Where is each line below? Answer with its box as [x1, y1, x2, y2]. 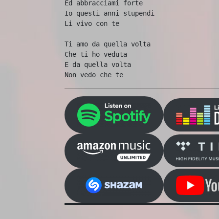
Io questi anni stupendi [65, 9, 154, 17]
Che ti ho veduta [65, 50, 127, 58]
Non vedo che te [65, 71, 123, 79]
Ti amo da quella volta [65, 40, 151, 48]
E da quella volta [65, 61, 135, 68]
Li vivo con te [65, 20, 119, 27]
